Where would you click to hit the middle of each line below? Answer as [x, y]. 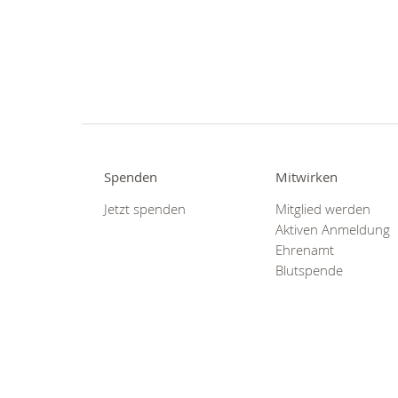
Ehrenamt [305, 250]
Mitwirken [307, 178]
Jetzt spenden [145, 209]
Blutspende [310, 270]
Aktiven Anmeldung [333, 229]
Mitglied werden [323, 209]
